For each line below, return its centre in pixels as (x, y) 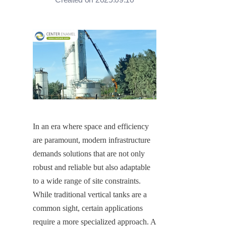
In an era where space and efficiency (91, 126)
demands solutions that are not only (89, 153)
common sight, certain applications (88, 208)
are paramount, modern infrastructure (92, 140)
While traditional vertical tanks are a (90, 194)
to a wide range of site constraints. (87, 181)
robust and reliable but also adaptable (92, 167)
